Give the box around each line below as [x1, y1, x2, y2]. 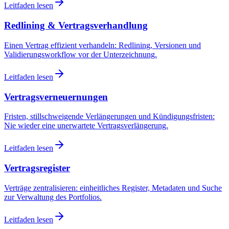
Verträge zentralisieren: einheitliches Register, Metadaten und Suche [4, 183, 222, 192]
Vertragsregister [4, 162, 70, 173]
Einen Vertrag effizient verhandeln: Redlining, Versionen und [4, 40, 201, 50]
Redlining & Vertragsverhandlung [4, 20, 148, 31]
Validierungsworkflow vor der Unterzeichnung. [4, 50, 157, 59]
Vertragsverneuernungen [4, 91, 108, 102]
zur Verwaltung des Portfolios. [4, 192, 102, 201]
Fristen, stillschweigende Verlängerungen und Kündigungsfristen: [4, 112, 215, 121]
